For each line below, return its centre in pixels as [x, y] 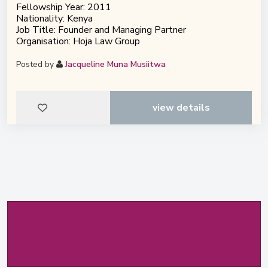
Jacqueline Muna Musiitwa [115, 64]
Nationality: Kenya [54, 19]
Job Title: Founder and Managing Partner [101, 30]
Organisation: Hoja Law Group [78, 41]
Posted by [36, 64]
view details [181, 108]
